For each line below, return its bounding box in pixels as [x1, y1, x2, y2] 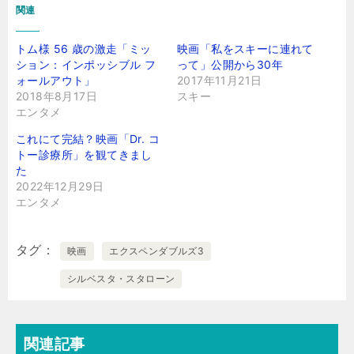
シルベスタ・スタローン [67, 273, 175, 284]
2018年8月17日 [16, 89, 98, 103]
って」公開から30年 [177, 58, 283, 71]
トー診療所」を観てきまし [16, 148, 153, 161]
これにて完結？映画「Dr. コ [16, 132, 160, 145]
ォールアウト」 [16, 73, 96, 87]
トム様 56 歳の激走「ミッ [16, 42, 152, 55]
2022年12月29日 [16, 179, 104, 193]
